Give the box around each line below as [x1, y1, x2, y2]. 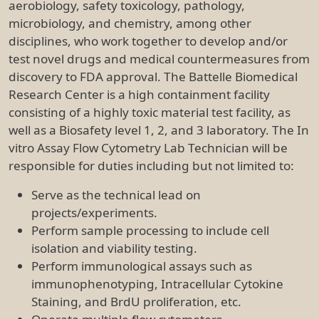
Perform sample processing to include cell [31, 221, 269, 239]
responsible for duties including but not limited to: [9, 157, 294, 174]
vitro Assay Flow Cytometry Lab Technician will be [9, 139, 288, 156]
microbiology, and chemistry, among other [9, 14, 251, 31]
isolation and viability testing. [31, 239, 197, 256]
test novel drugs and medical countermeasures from [9, 50, 310, 67]
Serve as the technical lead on [31, 186, 201, 203]
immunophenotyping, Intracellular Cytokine [31, 275, 283, 292]
